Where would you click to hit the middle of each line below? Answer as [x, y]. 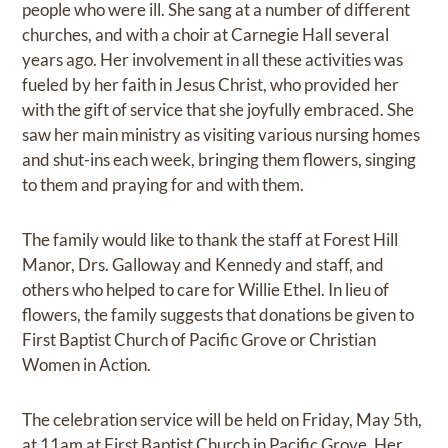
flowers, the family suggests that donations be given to [218, 315]
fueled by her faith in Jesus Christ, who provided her [211, 85]
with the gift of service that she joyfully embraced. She [218, 110]
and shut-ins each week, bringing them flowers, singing [219, 160]
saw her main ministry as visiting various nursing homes [221, 135]
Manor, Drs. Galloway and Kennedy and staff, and [203, 265]
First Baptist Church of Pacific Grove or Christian [199, 340]
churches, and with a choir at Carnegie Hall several [206, 35]
